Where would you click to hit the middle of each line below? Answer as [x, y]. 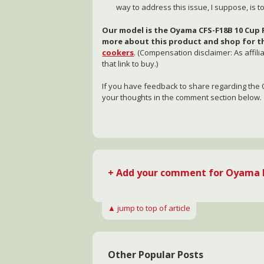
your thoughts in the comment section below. [182, 98]
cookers [118, 52]
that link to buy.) [130, 63]
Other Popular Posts [156, 255]
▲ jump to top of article [149, 208]
